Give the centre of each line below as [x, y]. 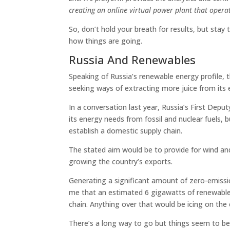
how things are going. [106, 41]
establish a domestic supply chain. [126, 131]
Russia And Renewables [132, 60]
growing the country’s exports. [121, 161]
